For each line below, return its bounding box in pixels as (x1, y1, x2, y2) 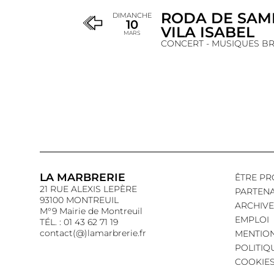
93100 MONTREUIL (40, 194, 119, 206)
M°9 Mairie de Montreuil (40, 206, 143, 217)
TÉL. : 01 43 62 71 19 (40, 217, 118, 228)
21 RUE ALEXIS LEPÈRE (40, 183, 137, 195)
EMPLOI (234, 214, 269, 226)
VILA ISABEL (160, 23, 254, 42)
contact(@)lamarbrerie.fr (40, 228, 146, 239)
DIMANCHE (112, 11, 152, 20)
